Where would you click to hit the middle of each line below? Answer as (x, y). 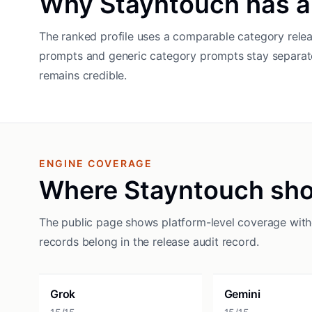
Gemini (242, 294)
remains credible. (83, 75)
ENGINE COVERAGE (96, 163)
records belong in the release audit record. (149, 242)
